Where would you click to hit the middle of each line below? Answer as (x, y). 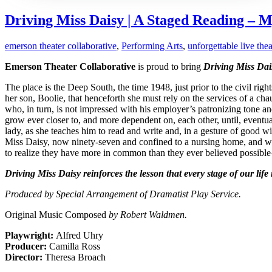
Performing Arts (152, 46)
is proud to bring (169, 67)
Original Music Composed (57, 215)
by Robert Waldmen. (148, 215)
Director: (25, 257)
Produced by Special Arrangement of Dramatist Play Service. (123, 194)
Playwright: (30, 236)
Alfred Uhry (80, 236)
